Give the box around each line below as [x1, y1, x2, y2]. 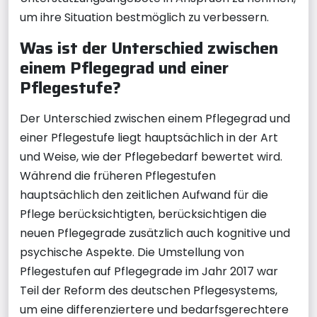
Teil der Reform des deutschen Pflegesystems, [20, 282, 277, 299]
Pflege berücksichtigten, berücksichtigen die [20, 205, 267, 222]
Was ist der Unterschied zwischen [20, 34, 278, 61]
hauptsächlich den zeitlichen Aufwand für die [20, 186, 268, 203]
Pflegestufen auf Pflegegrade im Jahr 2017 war [20, 263, 278, 279]
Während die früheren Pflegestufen [20, 167, 216, 184]
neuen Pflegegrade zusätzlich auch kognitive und [20, 224, 290, 241]
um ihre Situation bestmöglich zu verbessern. [20, 8, 269, 25]
